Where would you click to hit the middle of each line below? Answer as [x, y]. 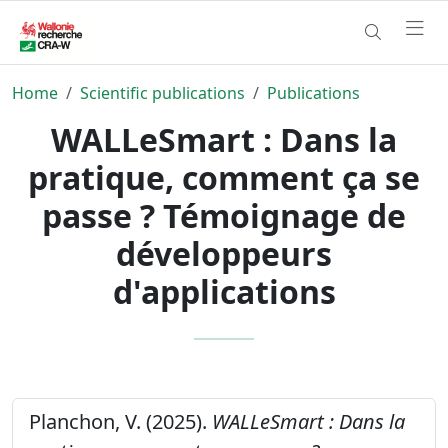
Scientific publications [162, 92]
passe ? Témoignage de [224, 215]
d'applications [224, 291]
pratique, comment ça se [224, 177]
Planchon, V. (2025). [120, 421]
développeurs [224, 253]
